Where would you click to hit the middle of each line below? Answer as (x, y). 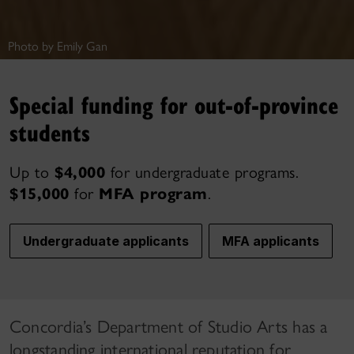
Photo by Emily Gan (58, 46)
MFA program (153, 194)
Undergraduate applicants (106, 241)
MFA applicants (271, 241)
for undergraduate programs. (202, 172)
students (50, 132)
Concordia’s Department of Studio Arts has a (169, 327)
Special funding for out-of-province (174, 104)
